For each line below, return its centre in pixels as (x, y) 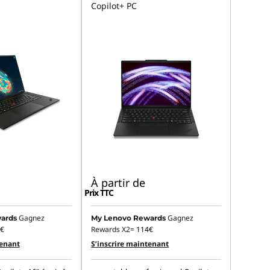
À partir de (118, 183)
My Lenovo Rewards (129, 218)
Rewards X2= (114, 230)
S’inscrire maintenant (130, 244)
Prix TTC (99, 193)
